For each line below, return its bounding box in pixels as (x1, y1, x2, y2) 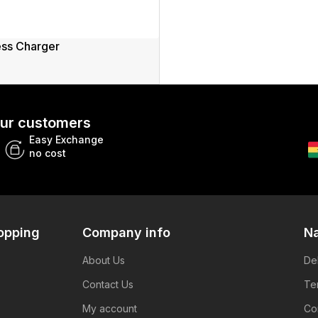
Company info (82, 224, 171, 240)
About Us (82, 253, 126, 266)
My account (82, 302, 138, 314)
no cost (28, 146, 66, 159)
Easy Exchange (28, 133, 104, 146)
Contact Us (82, 278, 134, 290)
